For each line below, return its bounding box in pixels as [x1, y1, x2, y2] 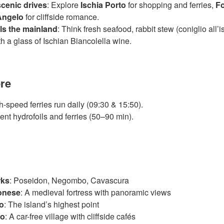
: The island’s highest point [4, 198, 99, 210]
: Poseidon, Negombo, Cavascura [9, 174, 129, 186]
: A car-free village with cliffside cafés [5, 210, 135, 222]
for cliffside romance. [23, 10, 99, 22]
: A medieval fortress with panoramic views [20, 186, 171, 198]
